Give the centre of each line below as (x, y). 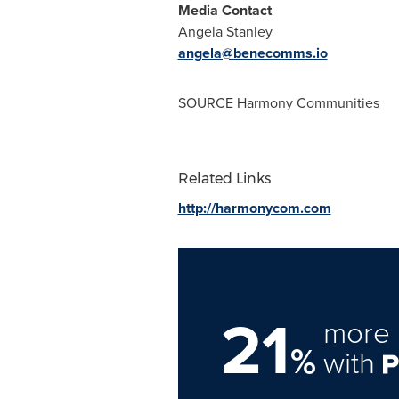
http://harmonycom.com (254, 208)
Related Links (224, 179)
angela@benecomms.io (252, 53)
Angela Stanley (225, 32)
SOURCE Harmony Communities (278, 103)
